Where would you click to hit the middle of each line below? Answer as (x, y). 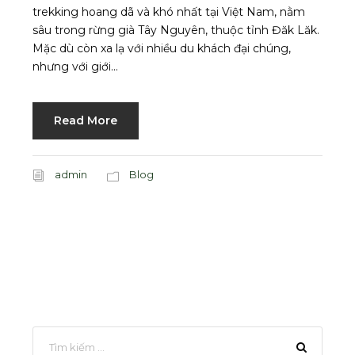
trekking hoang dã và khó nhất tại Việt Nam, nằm (169, 12)
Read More (86, 121)
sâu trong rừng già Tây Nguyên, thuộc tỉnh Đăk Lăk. (176, 31)
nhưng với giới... (75, 67)
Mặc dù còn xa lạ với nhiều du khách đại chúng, (162, 49)
